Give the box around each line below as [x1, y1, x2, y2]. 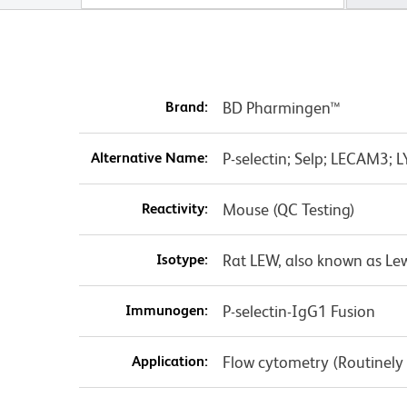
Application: [131, 352, 208, 371]
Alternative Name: [90, 149, 208, 167]
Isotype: [155, 251, 208, 269]
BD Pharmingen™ [222, 98, 341, 118]
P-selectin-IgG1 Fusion [222, 302, 375, 322]
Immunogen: [124, 302, 208, 320]
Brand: [164, 98, 208, 116]
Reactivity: [141, 200, 208, 218]
